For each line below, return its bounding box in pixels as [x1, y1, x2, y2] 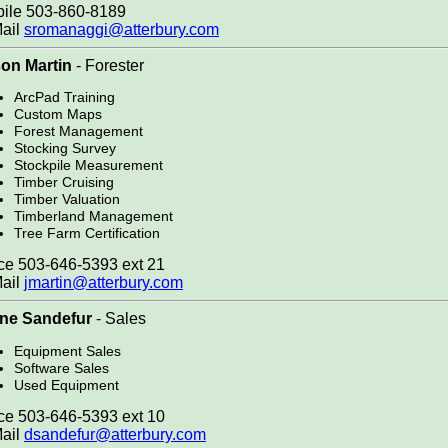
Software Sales [14, 359, 109, 376]
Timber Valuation [14, 190, 120, 207]
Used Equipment [14, 376, 119, 393]
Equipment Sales [14, 342, 121, 359]
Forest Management [14, 122, 143, 139]
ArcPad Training [14, 88, 115, 105]
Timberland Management [14, 207, 173, 224]
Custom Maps [14, 105, 102, 122]
